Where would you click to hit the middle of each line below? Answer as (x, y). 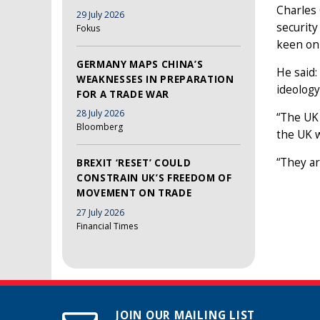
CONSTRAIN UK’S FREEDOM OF (154, 178)
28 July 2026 (100, 114)
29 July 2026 (100, 14)
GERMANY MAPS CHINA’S (140, 64)
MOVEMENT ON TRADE (134, 193)
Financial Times (107, 226)
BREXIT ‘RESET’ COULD (134, 163)
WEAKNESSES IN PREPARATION (155, 79)
